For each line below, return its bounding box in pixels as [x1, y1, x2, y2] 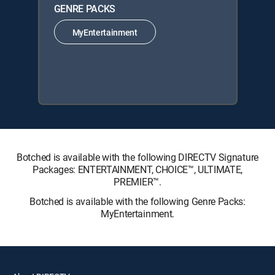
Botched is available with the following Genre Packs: [29, 195, 246, 208]
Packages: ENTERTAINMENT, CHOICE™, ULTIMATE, [32, 163, 243, 176]
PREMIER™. [114, 175, 161, 188]
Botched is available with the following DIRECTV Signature [17, 150, 258, 164]
